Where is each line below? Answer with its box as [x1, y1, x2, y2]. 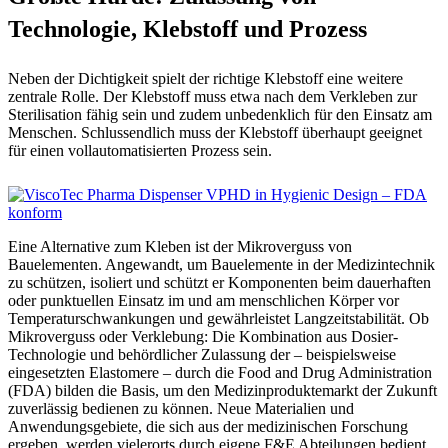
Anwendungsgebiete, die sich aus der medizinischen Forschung [8, 417, 408, 435]
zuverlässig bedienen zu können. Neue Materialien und [8, 399, 354, 417]
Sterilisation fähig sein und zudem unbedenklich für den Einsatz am [8, 105, 432, 123]
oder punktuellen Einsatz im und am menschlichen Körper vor [8, 291, 399, 309]
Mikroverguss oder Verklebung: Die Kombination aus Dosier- [8, 327, 398, 345]
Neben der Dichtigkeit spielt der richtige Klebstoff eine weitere [8, 69, 403, 87]
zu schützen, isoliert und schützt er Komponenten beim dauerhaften [8, 273, 431, 291]
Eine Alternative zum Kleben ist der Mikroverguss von [8, 237, 352, 255]
